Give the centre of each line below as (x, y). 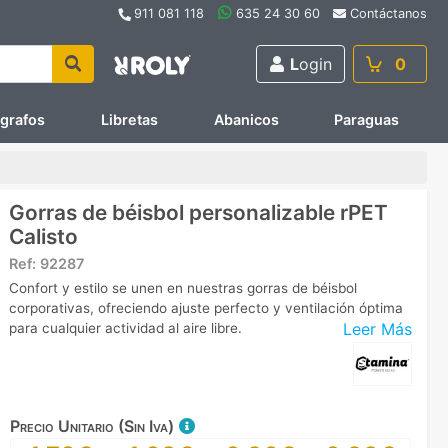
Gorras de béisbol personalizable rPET (198, 212)
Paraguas (367, 119)
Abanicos (246, 119)
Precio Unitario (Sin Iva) (94, 425)
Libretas (129, 119)
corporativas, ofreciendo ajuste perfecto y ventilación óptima (206, 307)
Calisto (43, 236)
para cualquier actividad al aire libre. (125, 327)
